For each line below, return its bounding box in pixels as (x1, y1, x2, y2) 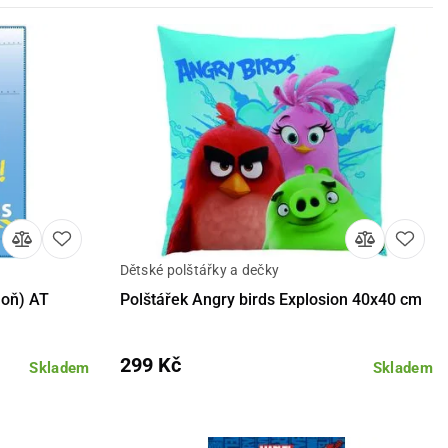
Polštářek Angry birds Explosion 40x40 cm (119, 289, 422, 309)
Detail (182, 276, 221, 293)
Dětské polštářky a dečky (119, 261, 280, 278)
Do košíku (320, 276, 382, 293)
